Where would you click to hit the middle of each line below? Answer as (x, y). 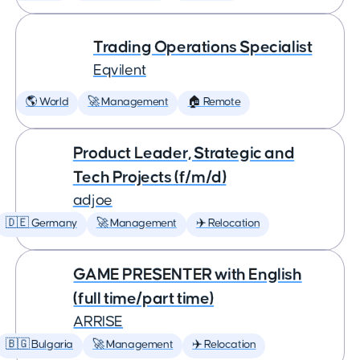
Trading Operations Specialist (203, 47)
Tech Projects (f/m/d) (149, 177)
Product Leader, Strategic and (184, 153)
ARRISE (98, 322)
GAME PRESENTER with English (188, 274)
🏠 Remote (214, 102)
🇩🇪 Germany (41, 223)
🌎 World (47, 102)
